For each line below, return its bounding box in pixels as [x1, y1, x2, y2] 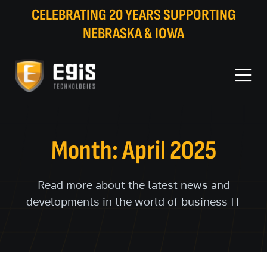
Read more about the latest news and [37, 181, 230, 191]
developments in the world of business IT [26, 197, 241, 208]
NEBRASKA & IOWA [83, 24, 184, 43]
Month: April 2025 [51, 135, 216, 166]
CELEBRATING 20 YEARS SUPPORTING [31, 6, 236, 24]
